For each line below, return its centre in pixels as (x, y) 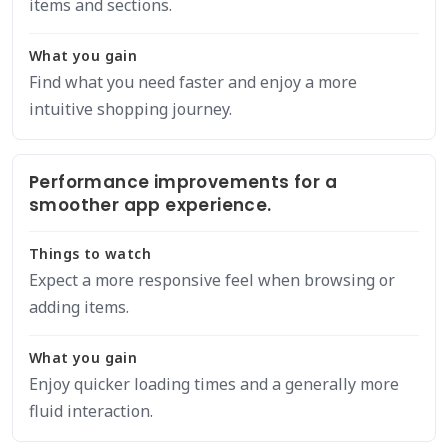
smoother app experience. (150, 205)
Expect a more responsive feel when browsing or (212, 280)
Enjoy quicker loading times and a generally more (214, 384)
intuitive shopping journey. (130, 109)
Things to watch (90, 253)
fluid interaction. (91, 411)
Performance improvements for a (183, 182)
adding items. (79, 307)
